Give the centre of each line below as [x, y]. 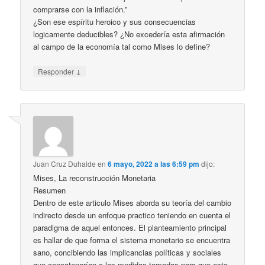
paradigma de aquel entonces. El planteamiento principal [130, 228]
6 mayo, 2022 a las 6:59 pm [154, 164]
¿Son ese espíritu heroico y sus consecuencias [115, 21]
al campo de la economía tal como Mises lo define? [122, 46]
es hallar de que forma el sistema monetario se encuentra [132, 240]
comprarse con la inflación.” [80, 9]
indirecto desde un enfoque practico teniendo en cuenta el [132, 215]
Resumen [50, 190]
